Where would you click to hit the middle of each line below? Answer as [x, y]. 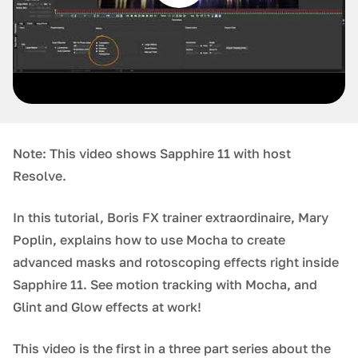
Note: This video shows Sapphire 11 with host [152, 153]
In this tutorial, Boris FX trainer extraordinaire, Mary [171, 217]
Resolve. [40, 176]
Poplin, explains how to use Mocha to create [149, 240]
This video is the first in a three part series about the [172, 348]
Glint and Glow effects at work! [107, 307]
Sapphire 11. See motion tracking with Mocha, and [165, 284]
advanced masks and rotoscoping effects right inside [176, 262]
